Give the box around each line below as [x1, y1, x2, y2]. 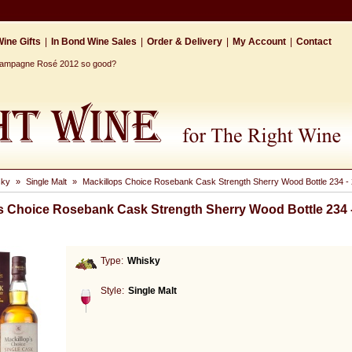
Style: [101, 285, 124, 296]
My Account [233, 36, 286, 47]
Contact [296, 36, 332, 47]
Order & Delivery [147, 36, 222, 47]
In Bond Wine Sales [51, 36, 137, 47]
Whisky [127, 255, 160, 266]
